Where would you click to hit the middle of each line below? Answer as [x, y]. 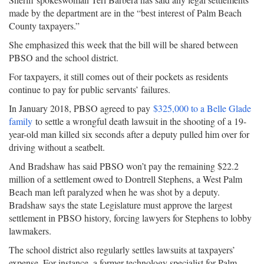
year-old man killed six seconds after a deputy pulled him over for [129, 134]
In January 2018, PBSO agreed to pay [81, 108]
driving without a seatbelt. [57, 147]
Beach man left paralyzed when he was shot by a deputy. [114, 192]
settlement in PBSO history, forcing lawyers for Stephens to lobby [130, 218]
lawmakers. [30, 231]
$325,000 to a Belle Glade [202, 108]
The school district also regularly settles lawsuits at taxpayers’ [122, 250]
